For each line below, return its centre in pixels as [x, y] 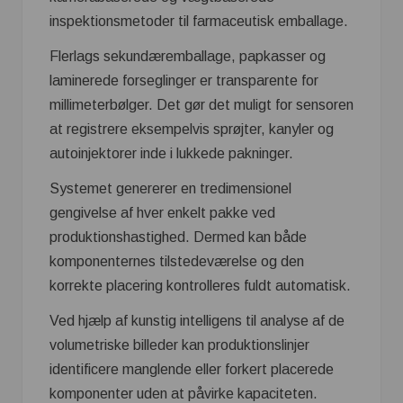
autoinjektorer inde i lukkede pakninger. [171, 153]
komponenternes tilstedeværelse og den [177, 261]
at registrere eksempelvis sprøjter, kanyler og [192, 129]
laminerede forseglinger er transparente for [184, 80]
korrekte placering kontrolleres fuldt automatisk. [200, 285]
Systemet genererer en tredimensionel [170, 188]
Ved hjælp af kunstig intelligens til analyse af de [197, 320]
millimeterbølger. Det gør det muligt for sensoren [201, 104]
